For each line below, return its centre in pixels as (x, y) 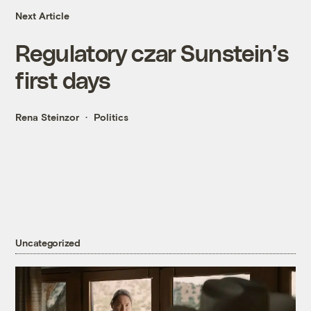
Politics (111, 117)
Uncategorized (48, 243)
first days (63, 80)
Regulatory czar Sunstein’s (152, 53)
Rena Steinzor (48, 117)
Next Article (43, 16)
